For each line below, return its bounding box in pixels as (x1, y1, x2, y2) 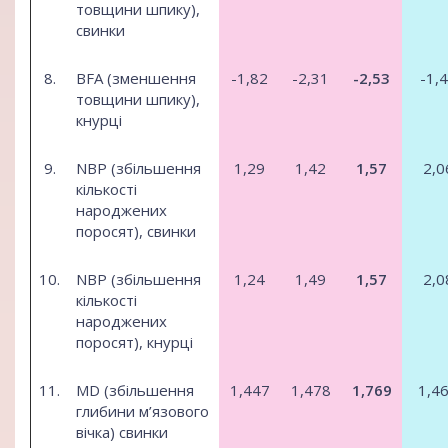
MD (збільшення (76, 380, 194, 401)
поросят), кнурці (76, 332, 193, 353)
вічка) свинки (76, 422, 168, 443)
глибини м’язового (76, 401, 209, 422)
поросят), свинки (76, 221, 196, 242)
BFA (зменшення (76, 68, 196, 89)
